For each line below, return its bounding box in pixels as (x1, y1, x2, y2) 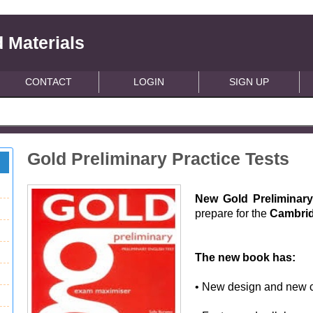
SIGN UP (229, 76, 270, 87)
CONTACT (25, 76, 73, 87)
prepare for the (195, 208, 270, 219)
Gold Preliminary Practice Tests (27, 149, 290, 168)
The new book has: (195, 252, 296, 263)
